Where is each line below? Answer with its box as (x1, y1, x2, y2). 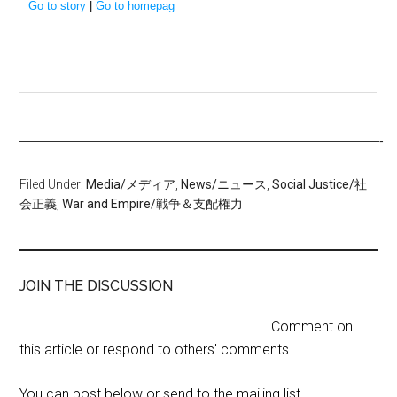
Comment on (271, 318, 354, 336)
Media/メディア (86, 177, 176, 192)
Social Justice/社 (272, 177, 368, 192)
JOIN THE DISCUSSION (19, 277, 174, 295)
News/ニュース (181, 177, 268, 192)
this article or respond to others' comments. (19, 341, 293, 359)
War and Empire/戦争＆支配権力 (62, 197, 244, 212)
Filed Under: (19, 177, 87, 192)
